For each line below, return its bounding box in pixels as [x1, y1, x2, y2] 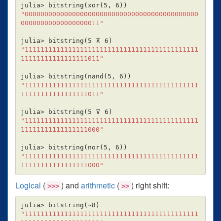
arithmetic [81, 179, 115, 191]
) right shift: [131, 179, 169, 191]
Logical [15, 179, 41, 191]
